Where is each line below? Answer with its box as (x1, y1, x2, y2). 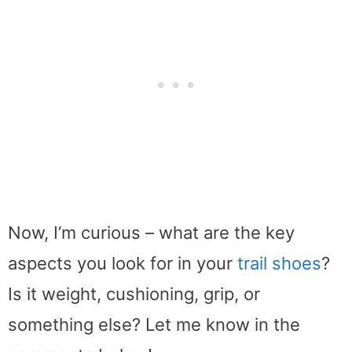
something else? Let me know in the (8, 313, 300, 335)
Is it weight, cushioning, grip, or (8, 283, 260, 304)
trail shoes (237, 252, 321, 273)
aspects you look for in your (8, 252, 237, 273)
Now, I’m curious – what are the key (8, 222, 295, 243)
